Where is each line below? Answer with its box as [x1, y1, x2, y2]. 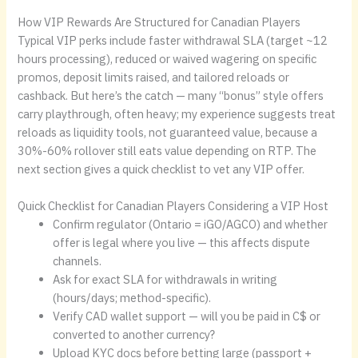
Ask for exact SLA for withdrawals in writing [53, 272, 278, 288]
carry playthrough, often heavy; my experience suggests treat [18, 106, 336, 122]
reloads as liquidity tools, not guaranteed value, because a [18, 125, 318, 141]
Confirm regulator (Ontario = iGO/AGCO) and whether [53, 217, 328, 233]
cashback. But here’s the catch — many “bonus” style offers [18, 88, 324, 104]
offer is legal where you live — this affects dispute [53, 235, 311, 251]
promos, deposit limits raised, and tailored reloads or [18, 70, 290, 86]
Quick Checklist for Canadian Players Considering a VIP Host [18, 198, 329, 214]
